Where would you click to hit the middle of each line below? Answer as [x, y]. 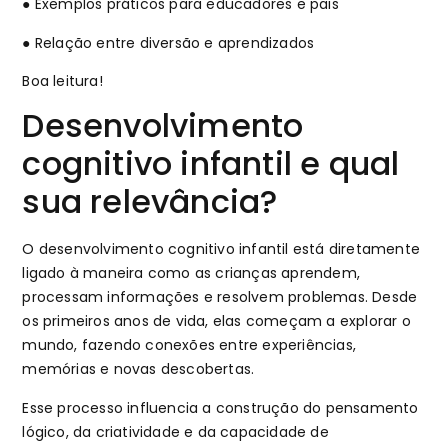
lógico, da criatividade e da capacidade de [175, 431]
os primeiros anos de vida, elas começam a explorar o [216, 321]
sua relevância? [154, 202]
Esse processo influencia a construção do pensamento [220, 407]
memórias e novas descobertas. [138, 369]
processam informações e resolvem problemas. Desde [220, 297]
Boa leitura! [65, 81]
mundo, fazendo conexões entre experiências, [189, 345]
